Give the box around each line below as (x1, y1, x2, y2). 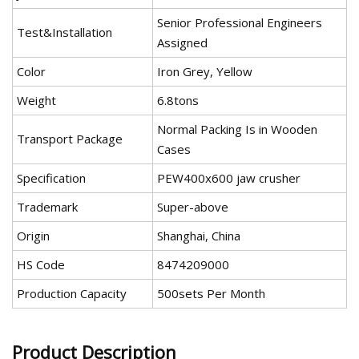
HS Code (17, 256, 65, 273)
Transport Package (17, 131, 123, 147)
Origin (17, 228, 50, 244)
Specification (17, 170, 86, 187)
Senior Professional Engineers (157, 14, 322, 31)
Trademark (17, 199, 78, 216)
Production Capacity (17, 285, 127, 302)
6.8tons (157, 92, 199, 109)
